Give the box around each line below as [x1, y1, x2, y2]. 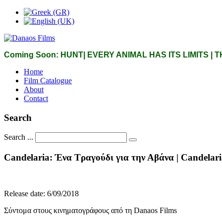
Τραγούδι [74, 152, 113, 163]
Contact [24, 94, 48, 103]
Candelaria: [4, 152, 53, 163]
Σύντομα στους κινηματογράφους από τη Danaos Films [4, 206, 177, 215]
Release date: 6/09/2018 [4, 189, 79, 198]
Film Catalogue [24, 76, 72, 85]
